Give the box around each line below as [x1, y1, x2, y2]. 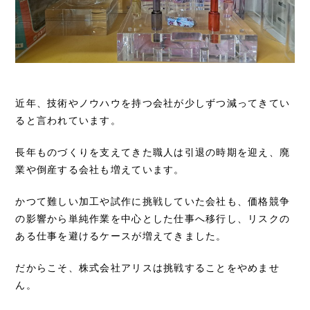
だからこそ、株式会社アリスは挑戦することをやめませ [15, 262, 280, 274]
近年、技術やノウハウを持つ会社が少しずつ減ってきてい [15, 98, 291, 109]
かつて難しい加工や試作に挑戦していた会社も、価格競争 [15, 196, 291, 208]
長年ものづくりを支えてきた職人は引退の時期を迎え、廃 [15, 147, 291, 158]
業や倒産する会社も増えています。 [15, 164, 185, 176]
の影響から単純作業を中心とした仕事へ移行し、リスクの [15, 213, 291, 225]
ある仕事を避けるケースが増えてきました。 [15, 230, 227, 242]
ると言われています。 [15, 115, 121, 127]
